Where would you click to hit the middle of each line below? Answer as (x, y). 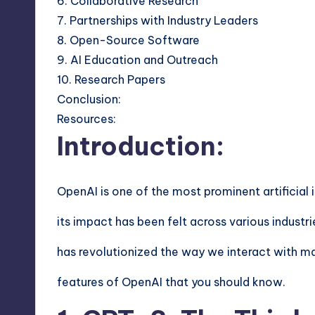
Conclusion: (89, 99)
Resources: (86, 119)
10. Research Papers (111, 79)
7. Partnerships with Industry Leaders (157, 20)
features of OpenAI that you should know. (171, 282)
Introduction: (141, 146)
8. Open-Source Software (128, 40)
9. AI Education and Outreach (137, 60)
